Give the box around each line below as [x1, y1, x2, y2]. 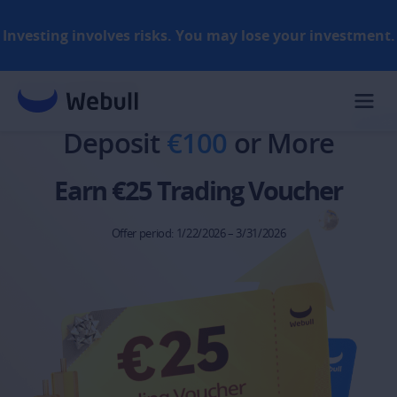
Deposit [62, 123, 167, 161]
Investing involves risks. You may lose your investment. [2, 26, 395, 45]
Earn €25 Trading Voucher [54, 172, 343, 208]
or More [227, 123, 335, 161]
